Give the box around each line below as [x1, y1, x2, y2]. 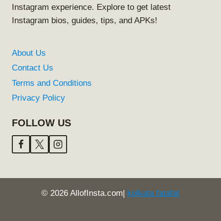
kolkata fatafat [127, 188, 180, 198]
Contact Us [12, 63, 53, 73]
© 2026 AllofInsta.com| [41, 188, 127, 198]
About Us [12, 48, 46, 58]
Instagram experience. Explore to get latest [12, 2, 171, 12]
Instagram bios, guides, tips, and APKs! [12, 16, 157, 26]
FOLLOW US [12, 117, 71, 128]
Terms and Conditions [12, 78, 92, 88]
